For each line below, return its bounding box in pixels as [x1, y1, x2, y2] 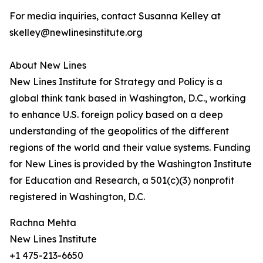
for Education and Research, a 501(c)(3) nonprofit [9, 174, 234, 187]
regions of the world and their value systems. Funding [9, 141, 251, 154]
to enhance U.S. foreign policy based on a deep [9, 109, 223, 121]
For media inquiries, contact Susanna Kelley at [9, 10, 221, 22]
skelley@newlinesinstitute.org [9, 26, 143, 39]
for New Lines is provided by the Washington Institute [9, 158, 252, 170]
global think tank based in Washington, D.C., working [9, 92, 246, 104]
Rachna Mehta [9, 217, 76, 229]
